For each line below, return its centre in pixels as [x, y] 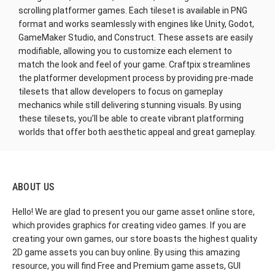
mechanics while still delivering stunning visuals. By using [130, 105]
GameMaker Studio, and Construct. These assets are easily [136, 37]
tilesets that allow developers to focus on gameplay [121, 91]
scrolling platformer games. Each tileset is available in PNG [133, 10]
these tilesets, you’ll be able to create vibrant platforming [131, 118]
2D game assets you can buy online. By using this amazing [126, 252]
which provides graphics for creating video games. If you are [129, 225]
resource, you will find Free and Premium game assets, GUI [126, 265]
